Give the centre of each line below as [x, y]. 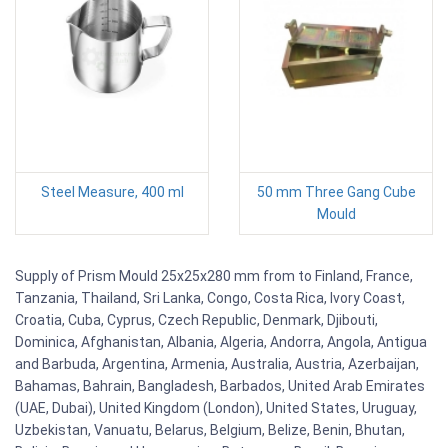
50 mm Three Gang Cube [336, 191]
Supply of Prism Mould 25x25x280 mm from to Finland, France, [214, 275]
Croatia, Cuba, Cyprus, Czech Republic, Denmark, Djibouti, [196, 319]
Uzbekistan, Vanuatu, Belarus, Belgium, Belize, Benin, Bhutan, [210, 429]
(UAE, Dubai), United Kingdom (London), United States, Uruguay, [216, 407]
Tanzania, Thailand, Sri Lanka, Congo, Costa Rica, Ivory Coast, [210, 297]
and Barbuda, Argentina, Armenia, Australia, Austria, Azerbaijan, [217, 363]
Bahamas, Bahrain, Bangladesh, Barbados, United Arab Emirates [220, 385]
